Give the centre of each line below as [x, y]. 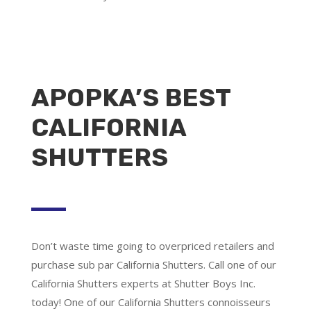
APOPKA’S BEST [131, 97]
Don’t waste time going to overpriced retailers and [152, 245]
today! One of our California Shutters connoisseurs [151, 302]
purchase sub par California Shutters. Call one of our [153, 264]
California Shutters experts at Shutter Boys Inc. [143, 283]
